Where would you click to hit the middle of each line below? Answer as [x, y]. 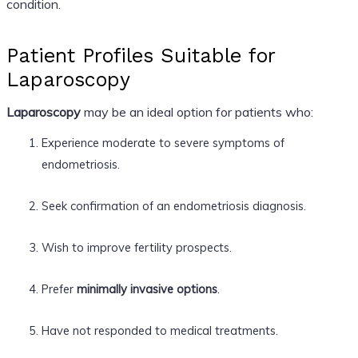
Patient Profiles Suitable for [140, 55]
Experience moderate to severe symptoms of [163, 142]
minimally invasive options [147, 288]
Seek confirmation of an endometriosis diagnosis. [173, 205]
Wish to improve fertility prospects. [136, 247]
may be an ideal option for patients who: [197, 111]
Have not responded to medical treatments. [159, 330]
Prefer [59, 288]
